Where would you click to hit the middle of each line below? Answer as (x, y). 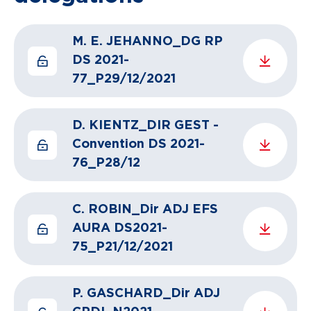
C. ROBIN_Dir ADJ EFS (145, 210)
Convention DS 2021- (138, 144)
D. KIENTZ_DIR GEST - (145, 126)
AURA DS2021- (120, 228)
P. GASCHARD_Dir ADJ (146, 294)
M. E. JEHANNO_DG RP (148, 42)
